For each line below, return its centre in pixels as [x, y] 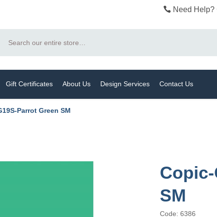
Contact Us [176, 84]
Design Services [125, 84]
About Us [76, 84]
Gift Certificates [29, 84]
